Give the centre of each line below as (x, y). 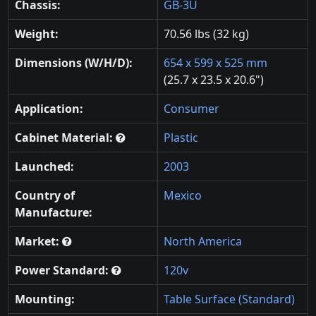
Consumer (192, 109)
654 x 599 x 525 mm (215, 63)
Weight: (37, 34)
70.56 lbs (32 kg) (206, 34)
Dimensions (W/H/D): (74, 63)
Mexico (183, 196)
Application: (49, 109)
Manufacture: (54, 213)
